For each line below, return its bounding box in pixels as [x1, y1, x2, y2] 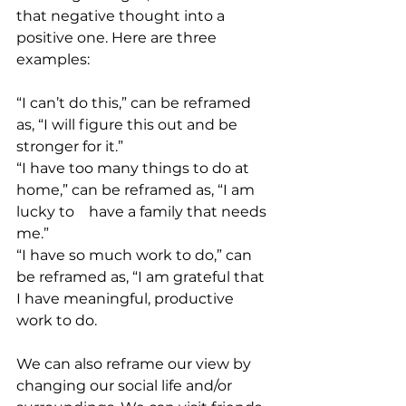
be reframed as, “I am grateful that [16, 268, 268, 285]
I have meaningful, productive [16, 290, 237, 307]
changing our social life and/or [16, 377, 236, 394]
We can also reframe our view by [16, 355, 255, 372]
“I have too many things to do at [16, 159, 253, 177]
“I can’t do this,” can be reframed [16, 94, 255, 111]
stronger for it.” [16, 138, 123, 155]
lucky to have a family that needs [16, 203, 78, 220]
